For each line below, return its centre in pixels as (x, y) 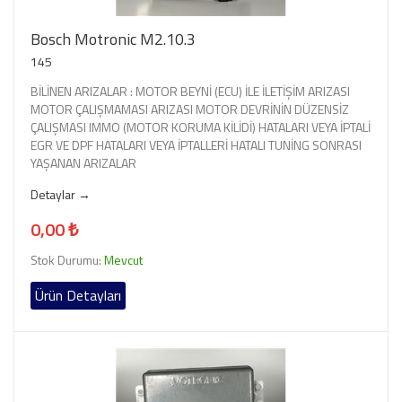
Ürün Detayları (78, 295)
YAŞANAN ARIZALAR (83, 162)
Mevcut (123, 259)
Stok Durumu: (67, 259)
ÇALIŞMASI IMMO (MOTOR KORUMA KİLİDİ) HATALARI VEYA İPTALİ (201, 127)
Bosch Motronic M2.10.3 (113, 39)
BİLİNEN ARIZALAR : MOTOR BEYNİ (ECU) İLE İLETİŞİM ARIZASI (190, 91)
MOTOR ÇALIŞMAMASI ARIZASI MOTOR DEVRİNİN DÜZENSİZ (190, 109)
